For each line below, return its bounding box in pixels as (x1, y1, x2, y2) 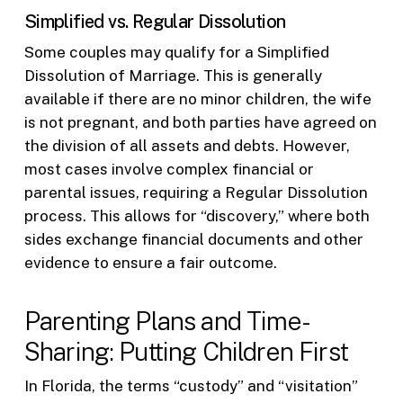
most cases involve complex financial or (23, 159, 314, 178)
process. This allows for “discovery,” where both (23, 206, 370, 225)
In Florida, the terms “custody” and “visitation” (23, 377, 358, 396)
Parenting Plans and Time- (23, 306, 310, 336)
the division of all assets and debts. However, (23, 136, 350, 155)
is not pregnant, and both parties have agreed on (23, 112, 377, 131)
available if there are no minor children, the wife (23, 89, 372, 108)
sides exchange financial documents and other (23, 229, 363, 248)
